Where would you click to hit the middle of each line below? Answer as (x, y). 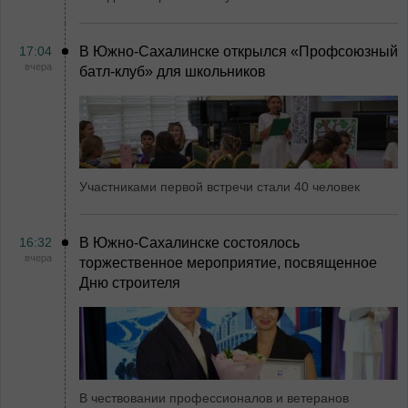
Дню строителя (130, 283)
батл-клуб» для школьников (173, 71)
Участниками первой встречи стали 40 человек (219, 187)
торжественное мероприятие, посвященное (228, 263)
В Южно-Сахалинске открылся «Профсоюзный (239, 51)
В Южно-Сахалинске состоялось (189, 243)
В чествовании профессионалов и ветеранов (214, 398)
